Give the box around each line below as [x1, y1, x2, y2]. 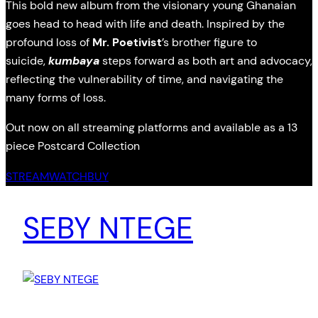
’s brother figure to [162, 35, 257, 50]
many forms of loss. [6, 90, 106, 106]
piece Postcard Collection [6, 138, 140, 154]
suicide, [6, 53, 48, 69]
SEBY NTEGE [23, 208, 193, 248]
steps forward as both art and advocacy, [102, 53, 312, 69]
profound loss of [6, 35, 92, 50]
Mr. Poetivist [92, 35, 162, 50]
